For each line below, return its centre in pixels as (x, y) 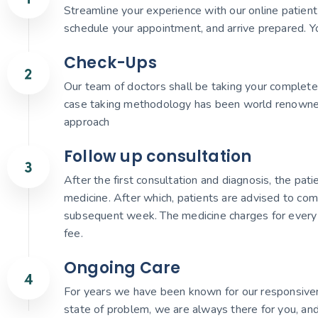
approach (87, 122)
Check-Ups (110, 62)
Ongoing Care (122, 268)
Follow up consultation (158, 156)
